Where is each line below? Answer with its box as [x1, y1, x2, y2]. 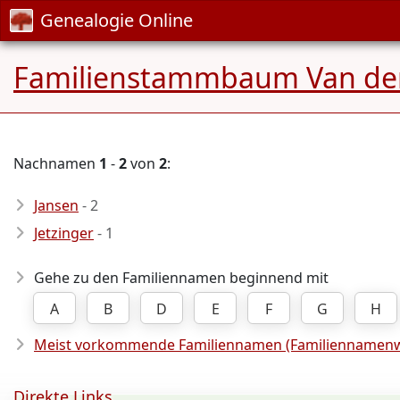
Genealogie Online [40, 8, 193, 32]
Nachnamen [13, 154, 99, 173]
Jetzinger [34, 223, 94, 243]
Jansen [34, 196, 79, 215]
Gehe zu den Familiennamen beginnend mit [34, 268, 329, 287]
